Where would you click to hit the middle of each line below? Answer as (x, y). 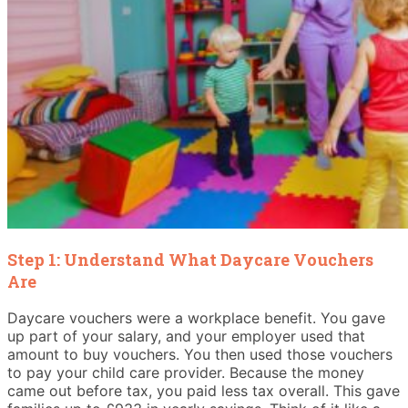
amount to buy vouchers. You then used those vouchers (200, 354)
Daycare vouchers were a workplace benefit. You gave (196, 317)
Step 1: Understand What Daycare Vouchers (190, 259)
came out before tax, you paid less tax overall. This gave (204, 390)
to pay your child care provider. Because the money (186, 372)
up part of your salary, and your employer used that (186, 336)
